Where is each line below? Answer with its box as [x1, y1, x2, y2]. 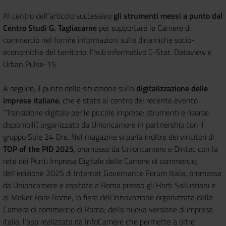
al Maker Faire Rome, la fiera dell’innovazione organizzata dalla [3, 191, 213, 203]
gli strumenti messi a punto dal [114, 9, 222, 22]
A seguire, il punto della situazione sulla [3, 82, 136, 94]
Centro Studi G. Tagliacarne [3, 21, 97, 34]
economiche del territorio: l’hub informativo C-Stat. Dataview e [3, 45, 212, 58]
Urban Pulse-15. [3, 58, 58, 70]
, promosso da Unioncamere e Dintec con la [74, 142, 218, 155]
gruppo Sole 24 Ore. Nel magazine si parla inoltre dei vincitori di [3, 130, 214, 143]
